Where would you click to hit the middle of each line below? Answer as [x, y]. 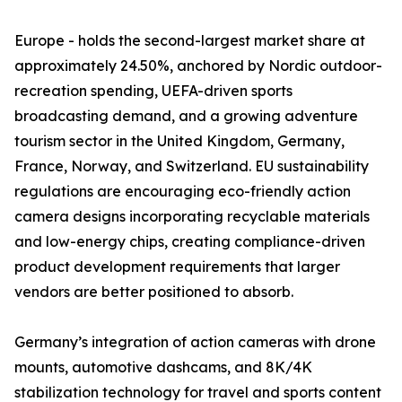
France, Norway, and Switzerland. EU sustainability [192, 166]
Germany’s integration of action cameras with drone [195, 342]
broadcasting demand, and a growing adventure [186, 116]
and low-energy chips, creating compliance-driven [190, 242]
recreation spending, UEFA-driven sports [153, 91]
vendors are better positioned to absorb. [154, 292]
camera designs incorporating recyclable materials [192, 217]
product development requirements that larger [177, 267]
